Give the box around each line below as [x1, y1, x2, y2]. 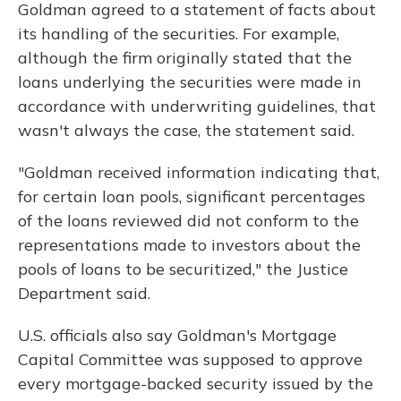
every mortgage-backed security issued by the [18, 373, 373, 394]
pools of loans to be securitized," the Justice [18, 259, 348, 279]
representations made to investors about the [18, 235, 361, 255]
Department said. [18, 283, 150, 303]
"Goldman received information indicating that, [18, 162, 380, 183]
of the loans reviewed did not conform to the [18, 210, 359, 231]
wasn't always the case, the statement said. [18, 120, 354, 141]
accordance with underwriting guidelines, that [18, 96, 376, 116]
